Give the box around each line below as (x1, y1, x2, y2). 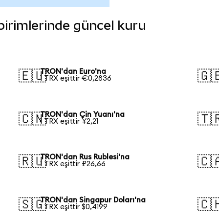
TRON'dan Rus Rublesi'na (40, 153, 130, 161)
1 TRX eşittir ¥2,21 (40, 117, 99, 125)
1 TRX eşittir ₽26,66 (40, 160, 106, 168)
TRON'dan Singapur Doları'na (40, 197, 146, 204)
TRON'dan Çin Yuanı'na (40, 110, 125, 118)
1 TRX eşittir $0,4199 (40, 203, 108, 211)
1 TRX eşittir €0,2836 (40, 74, 112, 82)
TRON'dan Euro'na (40, 67, 107, 75)
